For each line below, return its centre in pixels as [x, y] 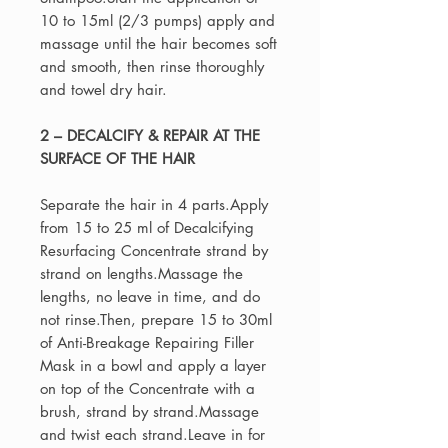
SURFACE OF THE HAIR [117, 159]
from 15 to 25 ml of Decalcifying [147, 228]
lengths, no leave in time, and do [150, 297]
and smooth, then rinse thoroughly [152, 67]
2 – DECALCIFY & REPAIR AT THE [150, 136]
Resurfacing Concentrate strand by [154, 251]
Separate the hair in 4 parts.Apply [154, 205]
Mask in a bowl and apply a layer [153, 366]
